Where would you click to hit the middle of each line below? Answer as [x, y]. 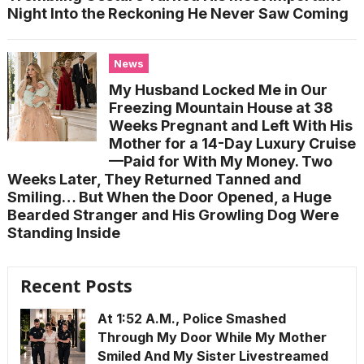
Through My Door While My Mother [212, 338]
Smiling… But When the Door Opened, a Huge [169, 197]
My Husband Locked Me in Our [218, 90]
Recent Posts [76, 286]
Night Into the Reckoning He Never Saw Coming [178, 14]
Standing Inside [63, 233]
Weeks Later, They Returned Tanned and [154, 180]
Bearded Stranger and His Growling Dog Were [173, 215]
